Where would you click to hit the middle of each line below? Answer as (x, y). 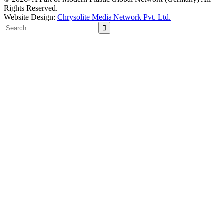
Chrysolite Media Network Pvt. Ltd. (114, 17)
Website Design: (31, 17)
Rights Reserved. (31, 8)
